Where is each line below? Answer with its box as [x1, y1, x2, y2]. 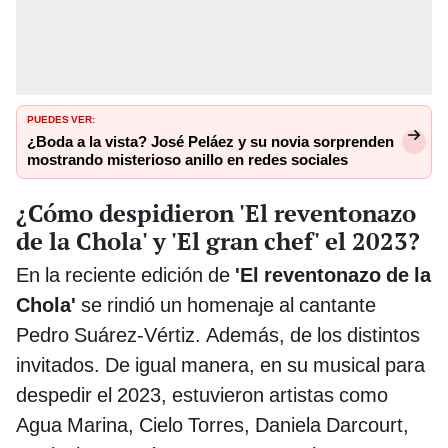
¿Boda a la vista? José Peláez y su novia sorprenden [27, 133, 394, 152]
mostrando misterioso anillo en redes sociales [27, 151, 348, 170]
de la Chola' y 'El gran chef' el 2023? [16, 224, 420, 257]
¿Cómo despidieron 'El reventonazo [16, 196, 416, 229]
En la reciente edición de [16, 262, 235, 287]
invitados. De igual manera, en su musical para [16, 352, 425, 377]
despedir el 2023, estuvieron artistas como [16, 382, 388, 407]
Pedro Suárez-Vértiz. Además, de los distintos [16, 322, 420, 347]
